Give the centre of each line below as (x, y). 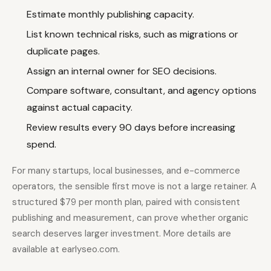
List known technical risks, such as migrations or (132, 34)
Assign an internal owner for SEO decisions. (122, 71)
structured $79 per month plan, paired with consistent (126, 202)
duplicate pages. (63, 51)
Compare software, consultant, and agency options (142, 91)
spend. (41, 145)
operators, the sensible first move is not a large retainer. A (134, 187)
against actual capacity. (80, 108)
